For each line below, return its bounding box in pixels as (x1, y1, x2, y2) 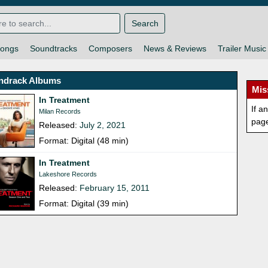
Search (131, 18, 159, 28)
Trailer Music (217, 44, 266, 54)
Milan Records (39, 108, 81, 115)
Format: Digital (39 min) (39, 199, 129, 209)
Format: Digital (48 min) (39, 136, 129, 146)
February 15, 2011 (80, 183, 150, 193)
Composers (88, 44, 132, 54)
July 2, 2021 (80, 120, 126, 130)
